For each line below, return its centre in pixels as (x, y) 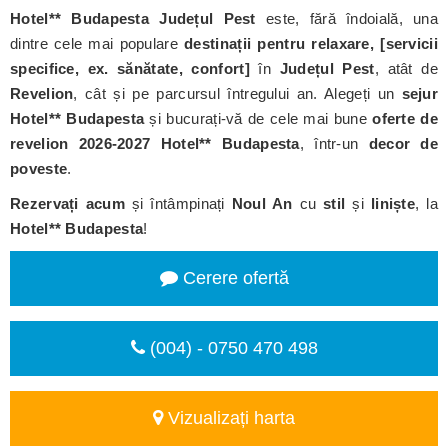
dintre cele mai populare (97, 43)
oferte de (405, 118)
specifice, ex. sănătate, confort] (130, 68)
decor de (403, 143)
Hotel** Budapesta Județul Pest (133, 18)
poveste (39, 168)
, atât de (406, 68)
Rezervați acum (67, 203)
